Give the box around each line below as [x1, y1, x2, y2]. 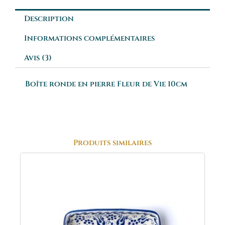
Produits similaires [73, 137, 152, 148]
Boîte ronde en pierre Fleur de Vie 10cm [25, 78, 187, 89]
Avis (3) [24, 52, 52, 63]
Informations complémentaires [24, 33, 155, 44]
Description [24, 13, 74, 24]
